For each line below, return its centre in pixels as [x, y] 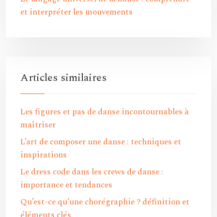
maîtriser [38, 125]
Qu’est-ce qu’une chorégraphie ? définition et [105, 202]
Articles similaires [63, 78]
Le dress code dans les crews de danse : [92, 172]
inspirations [44, 155]
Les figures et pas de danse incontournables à [105, 112]
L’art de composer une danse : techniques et [101, 142]
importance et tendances [66, 185]
